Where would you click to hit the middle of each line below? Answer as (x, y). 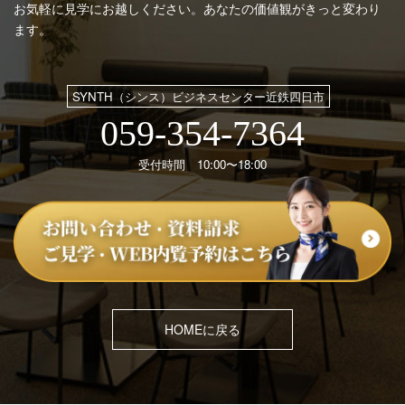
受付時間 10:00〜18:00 (202, 164)
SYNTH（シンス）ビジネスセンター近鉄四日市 (198, 96)
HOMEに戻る (202, 330)
